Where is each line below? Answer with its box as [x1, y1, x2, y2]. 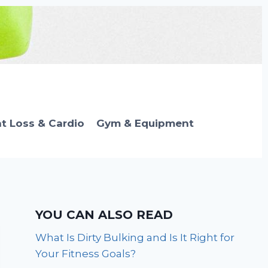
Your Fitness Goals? [35, 248, 136, 260]
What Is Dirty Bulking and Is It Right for [35, 232, 235, 244]
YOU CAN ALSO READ [35, 208, 173, 223]
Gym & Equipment [96, 117, 194, 129]
